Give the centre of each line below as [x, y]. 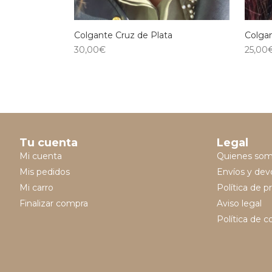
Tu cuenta [49, 143]
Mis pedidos [45, 172]
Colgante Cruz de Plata [123, 36]
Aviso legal [239, 204]
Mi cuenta [41, 156]
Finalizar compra [54, 204]
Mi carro [36, 188]
